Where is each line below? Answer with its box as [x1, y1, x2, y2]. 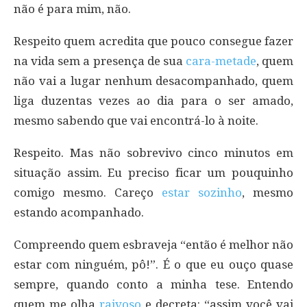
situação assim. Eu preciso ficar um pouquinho [14, 165, 293, 180]
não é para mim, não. [14, 1, 131, 16]
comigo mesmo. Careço [14, 185, 162, 199]
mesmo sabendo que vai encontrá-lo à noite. [14, 113, 258, 127]
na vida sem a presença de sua [14, 53, 186, 68]
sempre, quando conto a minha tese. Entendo [14, 277, 293, 291]
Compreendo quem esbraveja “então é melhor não [14, 237, 293, 251]
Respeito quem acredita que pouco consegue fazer [14, 34, 293, 48]
